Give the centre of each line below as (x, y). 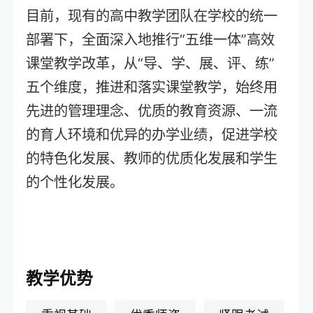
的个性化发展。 (75, 182)
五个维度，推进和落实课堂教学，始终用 (152, 87)
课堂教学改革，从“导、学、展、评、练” (151, 64)
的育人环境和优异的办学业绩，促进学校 (152, 135)
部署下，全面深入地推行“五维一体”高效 (151, 40)
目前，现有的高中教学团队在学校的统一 (152, 16)
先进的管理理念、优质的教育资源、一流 (152, 111)
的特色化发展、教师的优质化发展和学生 (152, 159)
